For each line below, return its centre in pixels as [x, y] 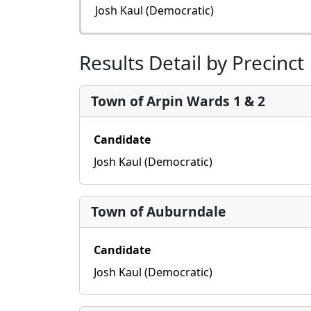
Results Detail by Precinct [192, 62]
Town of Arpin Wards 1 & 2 [178, 101]
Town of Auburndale [158, 211]
